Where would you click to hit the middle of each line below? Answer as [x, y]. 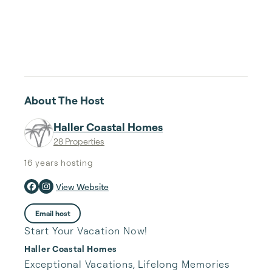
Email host [53, 213]
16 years [42, 162]
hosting [76, 162]
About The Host [64, 100]
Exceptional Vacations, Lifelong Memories [128, 264]
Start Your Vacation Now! [86, 231]
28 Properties [79, 141]
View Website [82, 187]
